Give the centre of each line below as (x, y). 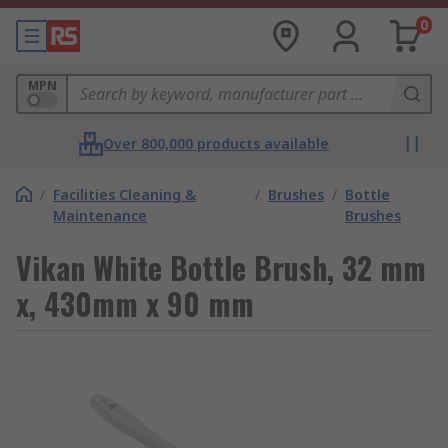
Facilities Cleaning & (124, 194)
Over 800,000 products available (216, 143)
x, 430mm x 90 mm (135, 303)
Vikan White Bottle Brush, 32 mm (221, 267)
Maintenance (100, 215)
